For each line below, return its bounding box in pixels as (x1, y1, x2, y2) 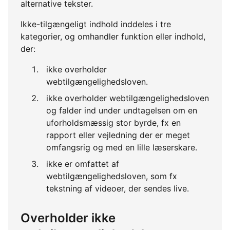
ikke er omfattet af (46, 159, 119, 169)
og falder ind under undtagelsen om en (46, 105, 197, 116)
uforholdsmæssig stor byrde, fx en (46, 118, 181, 128)
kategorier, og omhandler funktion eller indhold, (21, 31, 205, 42)
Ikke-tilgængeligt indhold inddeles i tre (21, 19, 171, 30)
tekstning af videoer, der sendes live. (46, 183, 189, 194)
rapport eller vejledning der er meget (46, 130, 190, 141)
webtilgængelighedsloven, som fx (46, 171, 177, 182)
